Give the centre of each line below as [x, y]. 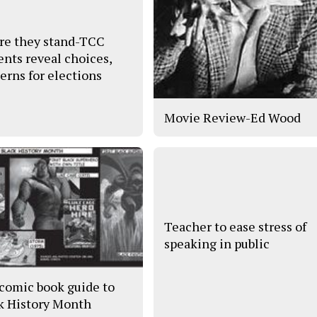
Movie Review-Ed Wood [233, 118]
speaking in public [217, 244]
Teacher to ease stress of [236, 227]
